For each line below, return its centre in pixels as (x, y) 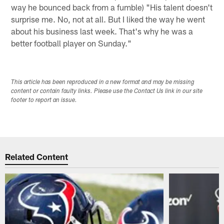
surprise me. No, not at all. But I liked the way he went (108, 19)
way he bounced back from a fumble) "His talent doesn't (112, 7)
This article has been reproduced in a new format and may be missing (103, 82)
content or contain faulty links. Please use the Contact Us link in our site (107, 91)
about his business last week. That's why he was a (102, 31)
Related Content (37, 157)
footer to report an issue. (44, 100)
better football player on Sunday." (71, 43)
